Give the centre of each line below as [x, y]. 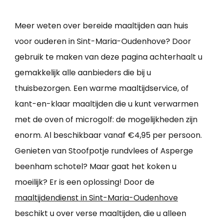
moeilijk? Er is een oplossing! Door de [85, 182]
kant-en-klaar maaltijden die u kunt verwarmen [107, 104]
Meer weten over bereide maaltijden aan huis [101, 25]
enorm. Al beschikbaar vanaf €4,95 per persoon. [108, 135]
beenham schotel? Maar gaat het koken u [96, 166]
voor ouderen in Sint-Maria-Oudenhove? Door [103, 41]
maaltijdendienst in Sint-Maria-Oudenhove [96, 197]
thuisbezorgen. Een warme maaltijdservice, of [102, 88]
